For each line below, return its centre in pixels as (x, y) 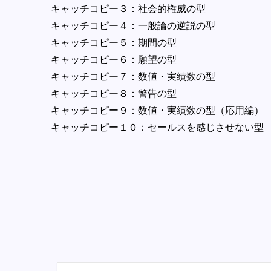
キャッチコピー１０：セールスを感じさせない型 (157, 127)
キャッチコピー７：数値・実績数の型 (133, 76)
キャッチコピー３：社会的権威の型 (128, 8)
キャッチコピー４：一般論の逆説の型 (133, 25)
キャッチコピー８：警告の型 (114, 93)
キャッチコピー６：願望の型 (114, 59)
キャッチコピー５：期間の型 (114, 42)
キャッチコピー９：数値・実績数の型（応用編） (157, 110)
